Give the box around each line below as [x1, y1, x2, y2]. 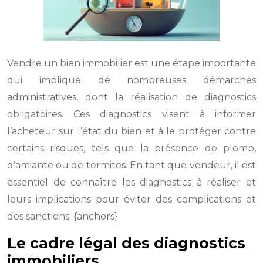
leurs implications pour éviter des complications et [7, 194, 256, 205]
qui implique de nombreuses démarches [7, 75, 256, 86]
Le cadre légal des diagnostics [7, 234, 245, 252]
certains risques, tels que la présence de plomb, [7, 143, 256, 154]
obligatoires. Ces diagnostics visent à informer [7, 109, 256, 120]
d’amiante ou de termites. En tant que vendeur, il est [7, 160, 256, 171]
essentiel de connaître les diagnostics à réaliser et [7, 177, 256, 188]
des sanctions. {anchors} [7, 211, 117, 222]
